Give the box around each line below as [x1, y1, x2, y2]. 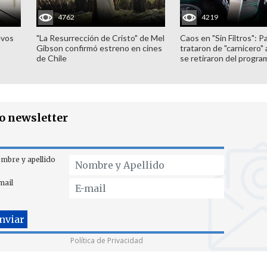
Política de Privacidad [70, 235, 143, 246]
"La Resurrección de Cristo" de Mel [36, 32, 164, 43]
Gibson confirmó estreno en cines [36, 42, 162, 53]
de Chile [36, 52, 67, 63]
